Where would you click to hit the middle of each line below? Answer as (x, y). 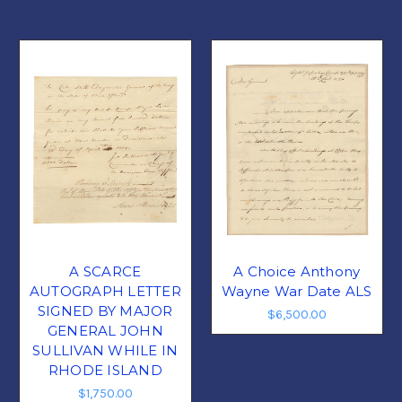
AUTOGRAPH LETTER (105, 292)
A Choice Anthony (297, 272)
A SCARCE (105, 272)
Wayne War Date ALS (297, 292)
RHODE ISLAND (105, 371)
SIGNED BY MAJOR (105, 311)
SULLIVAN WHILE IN (105, 351)
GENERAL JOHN (105, 331)
